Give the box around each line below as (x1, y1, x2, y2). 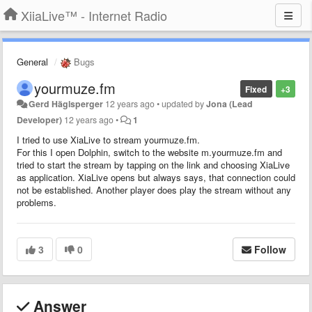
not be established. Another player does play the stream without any (17, 182, 291, 196)
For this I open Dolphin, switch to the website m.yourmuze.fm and (17, 145, 282, 159)
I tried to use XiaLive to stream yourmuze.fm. (17, 132, 200, 146)
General (17, 55, 48, 68)
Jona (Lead (206, 97, 253, 110)
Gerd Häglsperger (29, 97, 104, 110)
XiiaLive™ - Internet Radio (21, 6, 167, 24)
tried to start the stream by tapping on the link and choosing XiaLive (17, 157, 290, 171)
